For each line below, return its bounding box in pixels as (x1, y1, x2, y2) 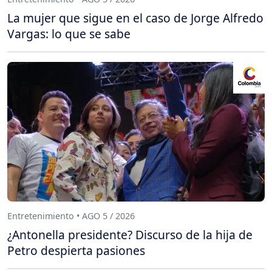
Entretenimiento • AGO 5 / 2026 (7, 209, 135, 222)
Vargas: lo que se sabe (7, 25, 131, 42)
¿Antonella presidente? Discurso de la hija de (7, 226, 253, 243)
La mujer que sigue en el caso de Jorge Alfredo (7, 10, 263, 27)
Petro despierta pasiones (7, 242, 145, 259)
